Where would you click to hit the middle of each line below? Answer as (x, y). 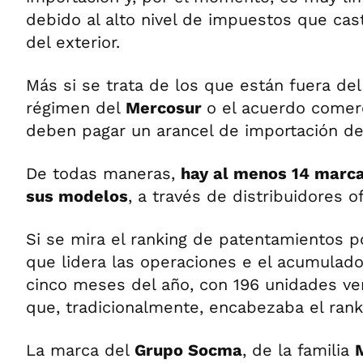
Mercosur (166, 108)
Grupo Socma (188, 350)
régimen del (76, 108)
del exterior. (73, 42)
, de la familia (299, 350)
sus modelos (77, 196)
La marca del (80, 350)
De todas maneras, (103, 173)
